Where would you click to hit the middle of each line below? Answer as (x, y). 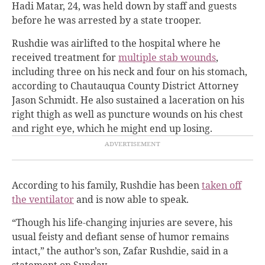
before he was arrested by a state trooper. (106, 20)
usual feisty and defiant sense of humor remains (120, 236)
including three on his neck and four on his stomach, (130, 71)
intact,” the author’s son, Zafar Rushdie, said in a (120, 251)
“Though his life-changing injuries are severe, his (122, 222)
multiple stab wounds (167, 57)
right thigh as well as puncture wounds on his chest (127, 114)
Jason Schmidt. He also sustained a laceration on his (128, 100)
